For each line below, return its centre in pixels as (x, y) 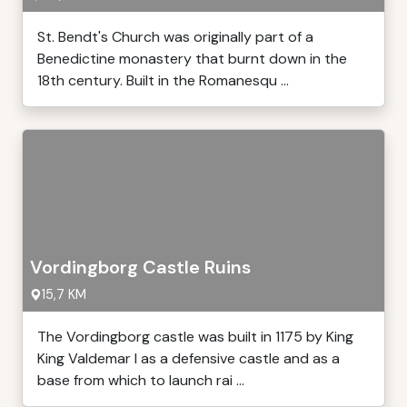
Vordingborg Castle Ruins (140, 267)
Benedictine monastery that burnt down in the (192, 59)
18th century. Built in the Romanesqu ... (163, 80)
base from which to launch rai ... (141, 380)
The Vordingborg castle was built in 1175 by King (195, 337)
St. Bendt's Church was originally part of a (175, 37)
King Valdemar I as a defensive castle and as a (189, 358)
